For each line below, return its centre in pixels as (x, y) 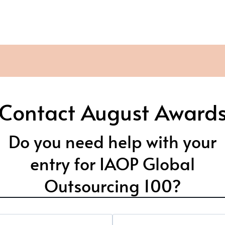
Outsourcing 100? (113, 186)
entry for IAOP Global (113, 163)
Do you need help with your (113, 141)
